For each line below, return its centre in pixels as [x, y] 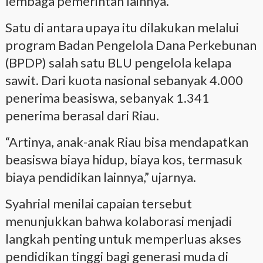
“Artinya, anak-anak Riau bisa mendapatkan [127, 141]
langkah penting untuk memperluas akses [123, 238]
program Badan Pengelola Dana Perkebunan [131, 45]
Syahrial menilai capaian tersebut [98, 203]
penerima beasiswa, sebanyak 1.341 [107, 97]
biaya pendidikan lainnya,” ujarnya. [100, 177]
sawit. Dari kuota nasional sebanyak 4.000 [124, 80]
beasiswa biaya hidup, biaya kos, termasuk [124, 159]
